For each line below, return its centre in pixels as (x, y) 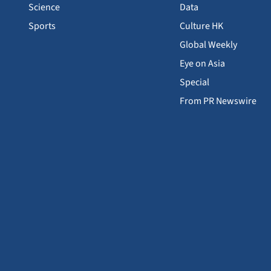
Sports (42, 26)
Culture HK (201, 26)
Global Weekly (208, 44)
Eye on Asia (202, 63)
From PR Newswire (218, 101)
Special (194, 82)
